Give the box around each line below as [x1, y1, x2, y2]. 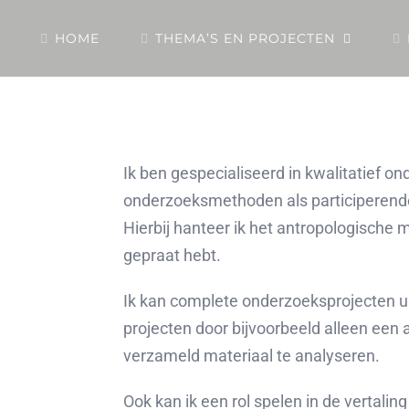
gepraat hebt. [123, 246, 222, 265]
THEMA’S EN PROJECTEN [155, 30, 335, 47]
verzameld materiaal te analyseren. [123, 346, 381, 365]
